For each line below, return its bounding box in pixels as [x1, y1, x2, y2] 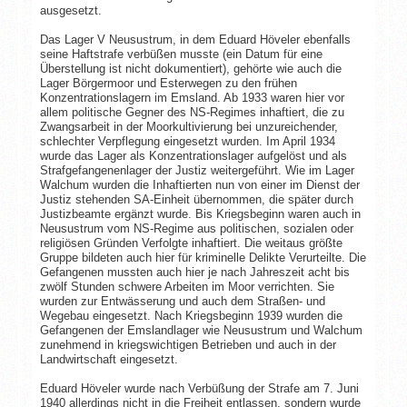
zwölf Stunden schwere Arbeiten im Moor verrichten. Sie [39, 279, 334, 293]
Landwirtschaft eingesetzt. [39, 352, 178, 366]
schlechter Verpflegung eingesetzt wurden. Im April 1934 [39, 134, 335, 148]
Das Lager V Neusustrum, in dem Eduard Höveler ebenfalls [39, 32, 351, 46]
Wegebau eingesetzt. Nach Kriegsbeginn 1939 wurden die [39, 308, 342, 323]
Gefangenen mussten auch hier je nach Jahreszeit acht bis [39, 264, 350, 279]
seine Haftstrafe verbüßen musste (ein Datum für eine [39, 46, 323, 61]
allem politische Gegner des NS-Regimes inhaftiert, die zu [39, 104, 344, 119]
